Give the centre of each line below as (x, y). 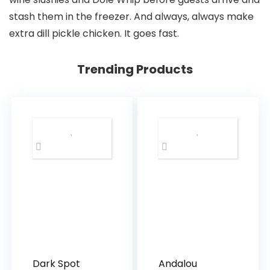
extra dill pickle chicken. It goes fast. (94, 34)
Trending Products (135, 70)
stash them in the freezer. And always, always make (131, 17)
